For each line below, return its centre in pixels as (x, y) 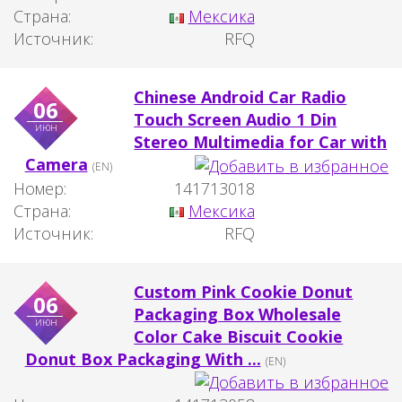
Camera (56, 164)
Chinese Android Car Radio (240, 96)
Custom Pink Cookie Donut (244, 291)
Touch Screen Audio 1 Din (236, 119)
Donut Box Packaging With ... (143, 358)
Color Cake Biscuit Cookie (239, 336)
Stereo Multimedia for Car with (261, 141)
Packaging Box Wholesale (238, 314)
